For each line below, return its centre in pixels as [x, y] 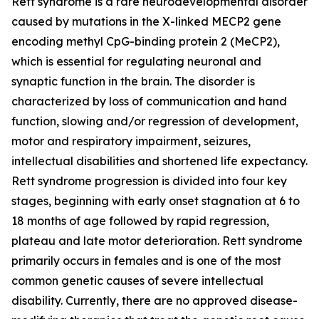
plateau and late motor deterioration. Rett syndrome [157, 241]
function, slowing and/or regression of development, [155, 121]
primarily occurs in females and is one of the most [146, 261]
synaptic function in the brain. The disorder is [133, 82]
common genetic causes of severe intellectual [137, 281]
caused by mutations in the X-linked [111, 22]
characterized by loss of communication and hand [149, 101]
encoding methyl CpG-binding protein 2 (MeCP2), [146, 42]
